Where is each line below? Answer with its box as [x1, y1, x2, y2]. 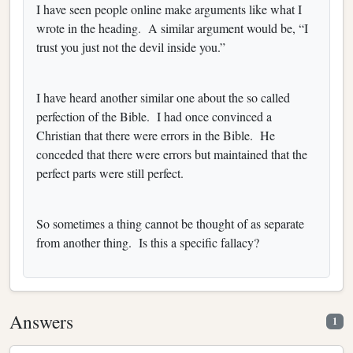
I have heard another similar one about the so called [36, 88, 290, 106]
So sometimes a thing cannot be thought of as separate [36, 214, 304, 232]
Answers [9, 308, 73, 334]
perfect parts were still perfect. [36, 164, 188, 181]
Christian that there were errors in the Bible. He [36, 126, 275, 143]
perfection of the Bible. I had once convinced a [36, 107, 272, 124]
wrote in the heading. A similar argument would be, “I [36, 19, 308, 36]
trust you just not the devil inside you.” [36, 38, 225, 55]
